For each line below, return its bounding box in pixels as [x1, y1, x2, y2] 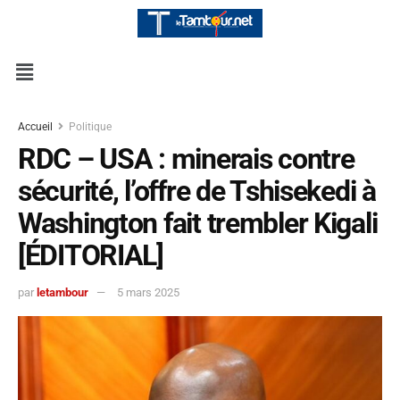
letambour [37, 286, 88, 300]
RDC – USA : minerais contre [18, 142, 354, 177]
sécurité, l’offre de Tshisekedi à [18, 174, 376, 209]
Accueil [18, 121, 55, 134]
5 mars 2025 [117, 286, 179, 300]
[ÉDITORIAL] [18, 238, 163, 273]
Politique [69, 121, 112, 134]
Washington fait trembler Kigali [18, 206, 378, 241]
